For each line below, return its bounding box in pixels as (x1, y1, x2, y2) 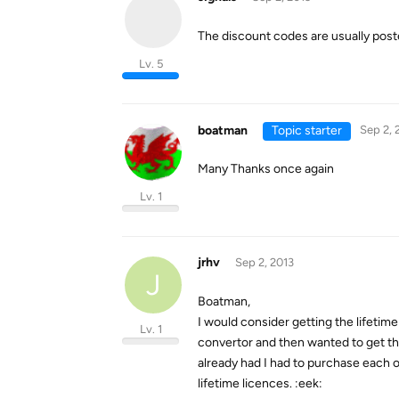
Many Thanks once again (198, 161, 334, 176)
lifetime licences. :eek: (198, 376, 322, 391)
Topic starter (271, 123, 342, 138)
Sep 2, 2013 (234, 256, 294, 269)
